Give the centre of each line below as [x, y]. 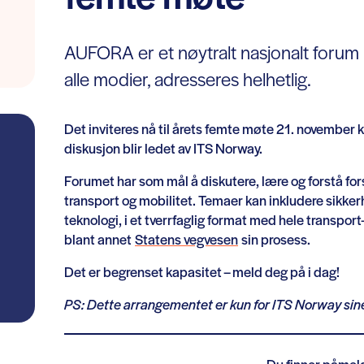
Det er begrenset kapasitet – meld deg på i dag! [202, 271]
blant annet [100, 239]
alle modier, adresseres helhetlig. [188, 79]
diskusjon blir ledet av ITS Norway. [163, 148]
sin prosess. [274, 239]
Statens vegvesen [186, 239]
